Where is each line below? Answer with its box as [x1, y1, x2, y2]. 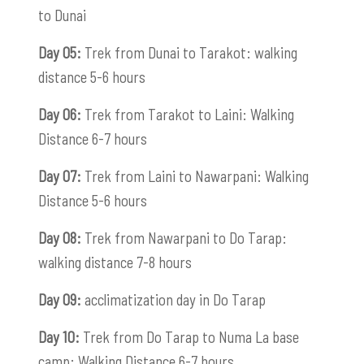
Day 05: [38, 42, 81, 62]
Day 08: [38, 227, 81, 247]
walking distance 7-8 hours [38, 252, 192, 271]
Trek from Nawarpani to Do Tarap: [81, 227, 287, 247]
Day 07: [38, 166, 81, 185]
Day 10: [38, 327, 80, 346]
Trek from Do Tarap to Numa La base [80, 327, 299, 346]
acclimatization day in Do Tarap [81, 289, 266, 309]
